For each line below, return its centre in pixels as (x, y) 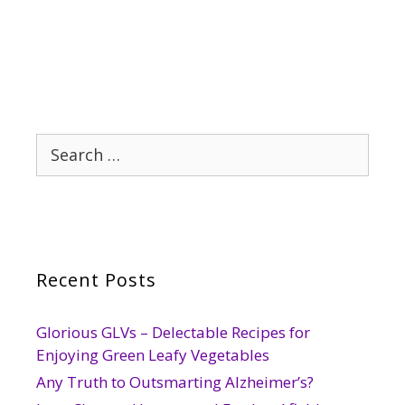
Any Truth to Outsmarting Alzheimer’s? (175, 381)
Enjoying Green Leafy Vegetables (153, 354)
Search (59, 144)
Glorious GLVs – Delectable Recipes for (173, 332)
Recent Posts (96, 279)
